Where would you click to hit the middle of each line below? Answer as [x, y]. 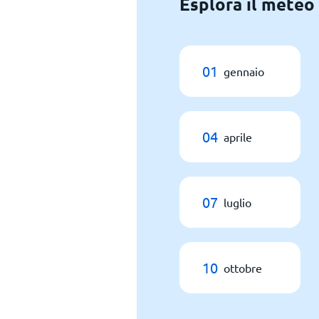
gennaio [244, 71]
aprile [238, 137]
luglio [237, 202]
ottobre [243, 268]
